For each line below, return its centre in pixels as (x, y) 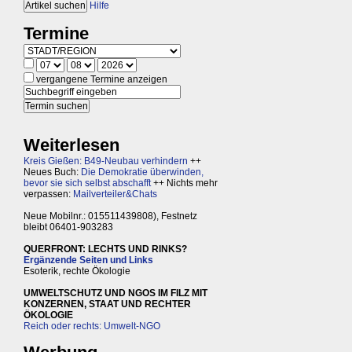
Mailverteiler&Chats (115, 194)
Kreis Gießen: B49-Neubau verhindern (106, 161)
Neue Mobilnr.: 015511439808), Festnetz (110, 216)
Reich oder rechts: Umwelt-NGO (92, 326)
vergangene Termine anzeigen (101, 79)
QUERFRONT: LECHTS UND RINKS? (105, 249)
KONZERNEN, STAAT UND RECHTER (107, 304)
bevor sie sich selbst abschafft (87, 183)
